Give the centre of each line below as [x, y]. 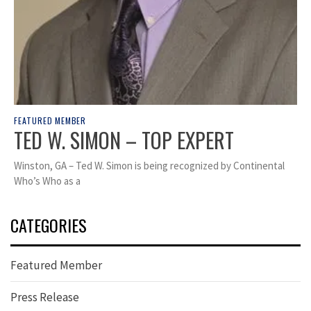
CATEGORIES [49, 225]
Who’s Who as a [47, 181]
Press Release [45, 297]
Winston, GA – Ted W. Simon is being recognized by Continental [149, 166]
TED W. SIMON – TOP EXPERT [124, 140]
